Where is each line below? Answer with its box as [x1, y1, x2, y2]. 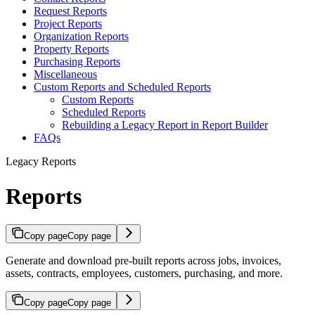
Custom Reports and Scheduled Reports [34, 81, 211, 94]
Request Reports [34, 5, 107, 18]
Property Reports [34, 43, 109, 56]
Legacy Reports [6, 155, 76, 168]
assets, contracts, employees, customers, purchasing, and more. [6, 266, 283, 279]
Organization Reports [34, 30, 129, 43]
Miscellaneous [34, 68, 97, 81]
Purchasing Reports [34, 56, 120, 68]
